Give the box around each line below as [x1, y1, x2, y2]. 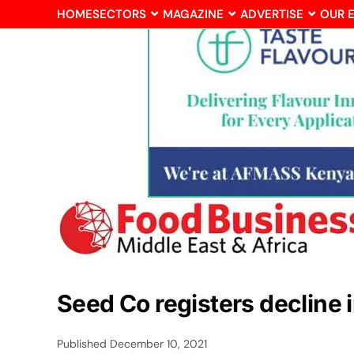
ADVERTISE [240, 6, 303, 22]
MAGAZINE [163, 6, 224, 22]
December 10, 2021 [110, 337, 207, 351]
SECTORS [92, 6, 146, 22]
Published [57, 337, 110, 351]
